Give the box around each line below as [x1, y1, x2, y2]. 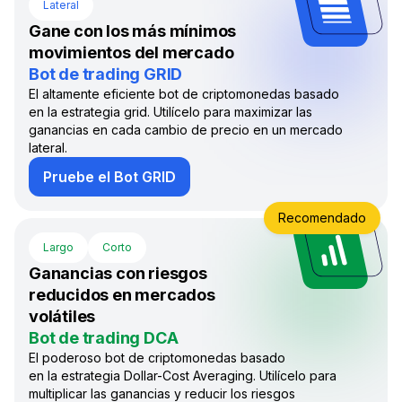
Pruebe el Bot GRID [43, 168, 176, 187]
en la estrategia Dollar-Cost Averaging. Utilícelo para [29, 368, 336, 384]
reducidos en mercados [29, 285, 215, 305]
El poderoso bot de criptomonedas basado [29, 350, 285, 366]
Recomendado [278, 210, 366, 226]
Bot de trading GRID [29, 65, 183, 84]
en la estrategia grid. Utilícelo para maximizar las [29, 104, 312, 120]
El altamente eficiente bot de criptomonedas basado [29, 86, 339, 102]
